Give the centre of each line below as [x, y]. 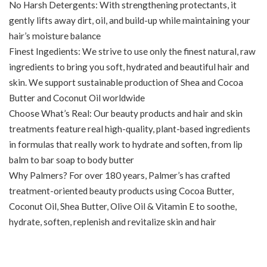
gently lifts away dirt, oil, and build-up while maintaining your [130, 20]
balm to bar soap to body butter [72, 160]
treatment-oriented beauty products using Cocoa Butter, [121, 191]
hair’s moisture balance [55, 36]
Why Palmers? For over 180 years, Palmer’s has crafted [119, 175]
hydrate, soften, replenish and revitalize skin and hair [113, 222]
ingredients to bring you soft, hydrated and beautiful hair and [129, 67]
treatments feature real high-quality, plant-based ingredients [130, 129]
